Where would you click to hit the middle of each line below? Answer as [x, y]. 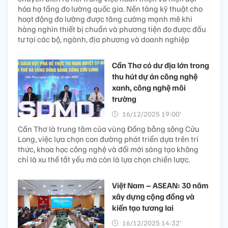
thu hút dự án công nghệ [155, 76]
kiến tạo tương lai [143, 207]
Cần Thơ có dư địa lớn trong [161, 65]
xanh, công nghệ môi [149, 87]
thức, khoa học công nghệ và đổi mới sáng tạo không [108, 149]
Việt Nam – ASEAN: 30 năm [160, 185]
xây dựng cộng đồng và [153, 196]
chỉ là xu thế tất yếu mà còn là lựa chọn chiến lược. [104, 159]
